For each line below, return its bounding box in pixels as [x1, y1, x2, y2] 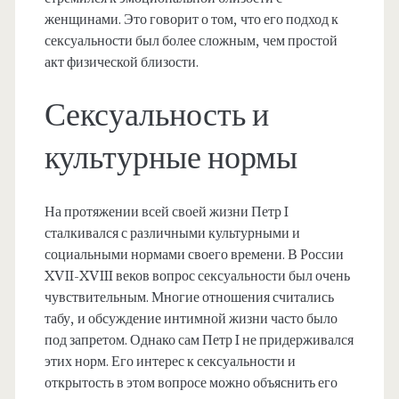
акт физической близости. [44, 53, 199, 72]
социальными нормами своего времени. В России [44, 246, 344, 265]
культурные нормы [44, 138, 297, 180]
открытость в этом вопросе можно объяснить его [44, 374, 338, 393]
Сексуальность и [44, 95, 269, 137]
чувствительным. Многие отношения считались [44, 289, 334, 307]
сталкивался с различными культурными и [44, 224, 300, 243]
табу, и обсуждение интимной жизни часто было [44, 310, 338, 329]
